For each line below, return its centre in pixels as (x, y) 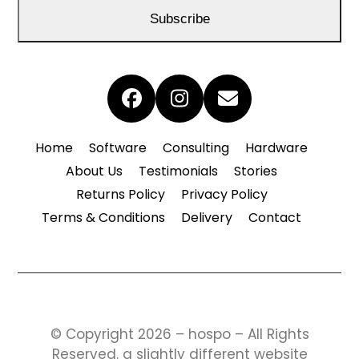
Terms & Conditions (103, 218)
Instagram (231, 107)
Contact (275, 218)
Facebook (179, 107)
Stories (256, 171)
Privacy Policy (224, 194)
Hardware (276, 148)
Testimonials (178, 171)
